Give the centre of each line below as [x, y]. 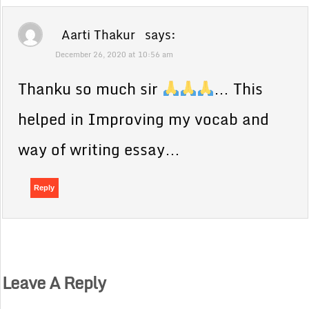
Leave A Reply [54, 282]
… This [239, 88]
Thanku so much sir [90, 88]
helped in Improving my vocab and [144, 119]
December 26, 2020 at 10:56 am [114, 54]
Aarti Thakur [99, 34]
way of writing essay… [99, 149]
